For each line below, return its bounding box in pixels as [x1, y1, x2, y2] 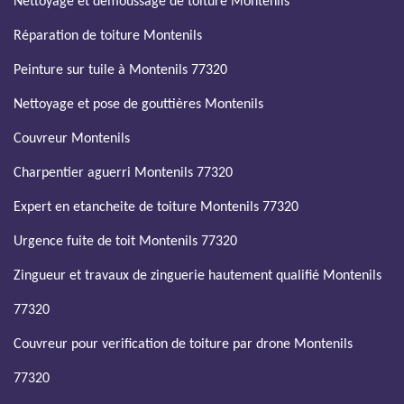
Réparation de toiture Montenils [14, 29, 202, 43]
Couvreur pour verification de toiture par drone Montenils [14, 337, 353, 352]
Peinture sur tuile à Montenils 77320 [14, 63, 227, 78]
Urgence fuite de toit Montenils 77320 [14, 234, 237, 249]
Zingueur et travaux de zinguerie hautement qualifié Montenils [14, 269, 381, 283]
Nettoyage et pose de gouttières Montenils [14, 97, 263, 112]
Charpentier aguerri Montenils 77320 [14, 166, 233, 180]
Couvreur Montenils [14, 132, 130, 146]
